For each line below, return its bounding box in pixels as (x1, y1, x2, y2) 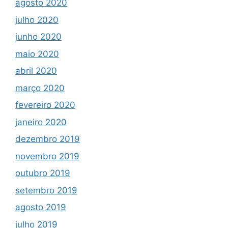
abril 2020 (15, 66, 57, 76)
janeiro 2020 (15, 117, 67, 127)
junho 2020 (15, 32, 62, 42)
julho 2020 (15, 14, 59, 25)
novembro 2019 (15, 151, 79, 161)
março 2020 (15, 82, 65, 93)
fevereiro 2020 (15, 100, 75, 110)
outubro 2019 (15, 168, 70, 179)
